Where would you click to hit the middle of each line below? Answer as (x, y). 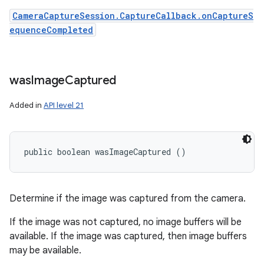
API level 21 (64, 105)
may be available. (45, 250)
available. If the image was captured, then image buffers (128, 236)
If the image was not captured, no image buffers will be (126, 222)
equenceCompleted (51, 30)
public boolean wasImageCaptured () (105, 152)
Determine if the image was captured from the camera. (128, 199)
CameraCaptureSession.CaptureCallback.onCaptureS (133, 16)
